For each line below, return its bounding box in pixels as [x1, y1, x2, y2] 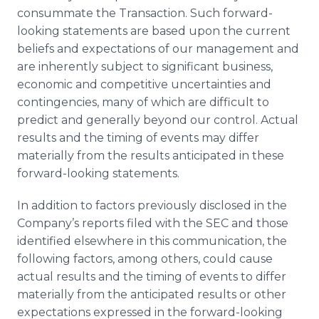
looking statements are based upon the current [17, 24, 291, 38]
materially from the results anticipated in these [17, 149, 284, 162]
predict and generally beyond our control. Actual [17, 113, 298, 127]
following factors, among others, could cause [17, 252, 273, 266]
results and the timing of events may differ [17, 131, 259, 145]
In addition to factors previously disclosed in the [17, 199, 287, 212]
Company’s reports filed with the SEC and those [17, 216, 288, 230]
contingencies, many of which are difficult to [17, 95, 269, 109]
